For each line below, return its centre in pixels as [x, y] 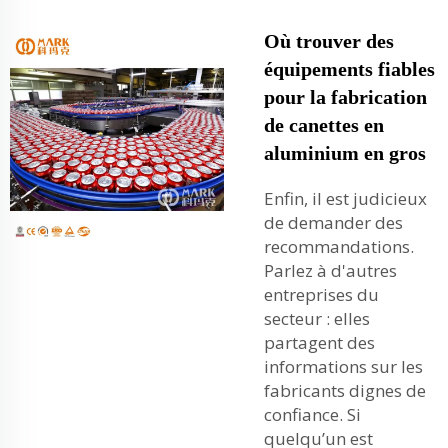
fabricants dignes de [345, 390]
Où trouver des [329, 41]
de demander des [333, 222]
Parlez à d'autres [330, 270]
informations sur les [343, 366]
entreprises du [321, 294]
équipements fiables [349, 69]
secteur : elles [317, 318]
